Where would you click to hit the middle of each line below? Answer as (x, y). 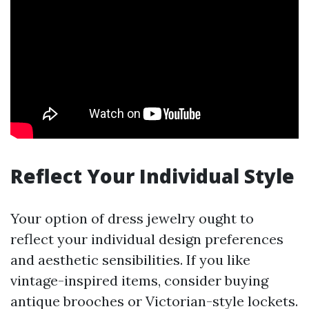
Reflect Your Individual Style (152, 176)
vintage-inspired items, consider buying (139, 280)
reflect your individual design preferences (147, 239)
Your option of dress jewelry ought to (132, 218)
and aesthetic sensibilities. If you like (130, 260)
